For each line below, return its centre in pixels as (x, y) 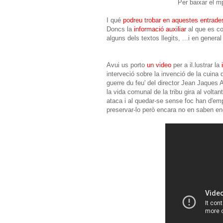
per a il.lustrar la (196, 65)
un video (159, 65)
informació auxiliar (161, 29)
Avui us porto (127, 65)
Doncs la (120, 29)
